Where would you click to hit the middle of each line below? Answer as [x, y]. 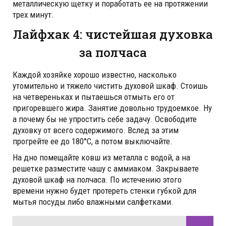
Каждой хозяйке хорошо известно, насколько [95, 75]
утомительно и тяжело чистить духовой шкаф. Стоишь [110, 86]
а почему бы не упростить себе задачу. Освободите [105, 119]
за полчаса [113, 53]
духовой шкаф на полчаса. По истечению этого [97, 180]
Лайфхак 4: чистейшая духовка [113, 35]
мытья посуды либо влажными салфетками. [93, 202]
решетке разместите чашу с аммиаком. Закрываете [106, 169]
